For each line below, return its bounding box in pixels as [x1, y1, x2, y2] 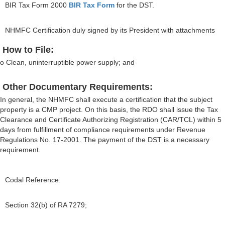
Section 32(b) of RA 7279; [5, 201, 87, 209]
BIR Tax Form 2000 [5, 1, 69, 9]
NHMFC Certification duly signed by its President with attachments [5, 26, 215, 34]
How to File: [3, 45, 54, 55]
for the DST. [115, 1, 154, 9]
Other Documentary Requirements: [3, 82, 153, 92]
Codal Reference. [5, 176, 61, 184]
